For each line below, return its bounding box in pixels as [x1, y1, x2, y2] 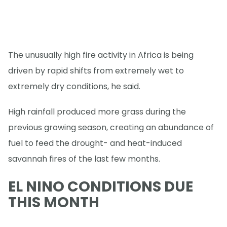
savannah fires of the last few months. [8, 153, 160, 165]
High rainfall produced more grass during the [8, 106, 186, 118]
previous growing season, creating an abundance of [8, 122, 214, 134]
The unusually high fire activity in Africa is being [8, 49, 194, 61]
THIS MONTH [8, 192, 99, 213]
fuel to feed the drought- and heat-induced [8, 137, 182, 149]
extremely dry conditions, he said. [8, 81, 140, 93]
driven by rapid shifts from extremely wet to [8, 65, 184, 77]
